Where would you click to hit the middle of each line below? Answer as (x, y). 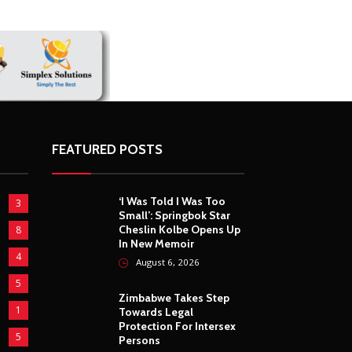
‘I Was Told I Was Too (172, 202)
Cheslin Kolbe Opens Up (180, 230)
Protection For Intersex (177, 326)
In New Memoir (156, 244)
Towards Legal (156, 312)
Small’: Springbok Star (174, 216)
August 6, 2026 (168, 262)
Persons (139, 341)
